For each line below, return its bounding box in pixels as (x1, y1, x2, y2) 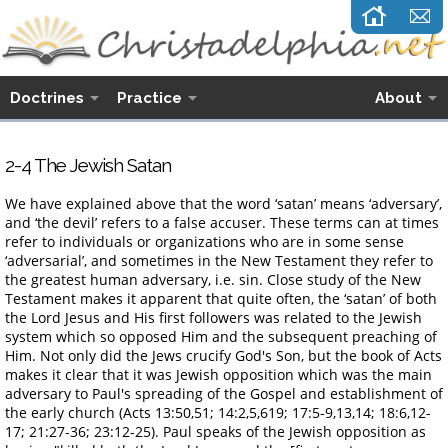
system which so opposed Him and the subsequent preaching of (5, 326, 437, 346)
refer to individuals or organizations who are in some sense (5, 231, 404, 251)
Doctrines (10, 88, 84, 107)
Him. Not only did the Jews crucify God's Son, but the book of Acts (5, 345, 442, 365)
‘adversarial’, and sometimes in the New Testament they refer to (5, 250, 433, 270)
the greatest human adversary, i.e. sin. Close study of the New (5, 269, 421, 289)
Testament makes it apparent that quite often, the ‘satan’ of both (5, 288, 437, 308)
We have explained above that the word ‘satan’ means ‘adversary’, (5, 193, 442, 213)
